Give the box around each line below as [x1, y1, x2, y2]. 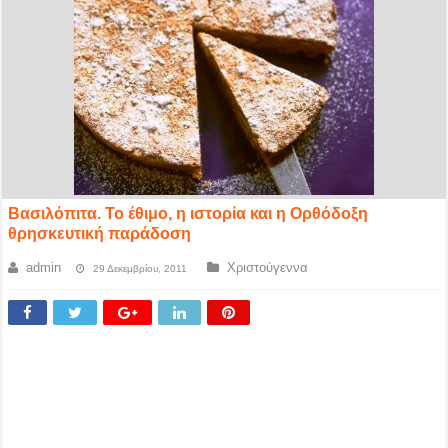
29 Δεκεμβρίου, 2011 [93, 263, 188, 274]
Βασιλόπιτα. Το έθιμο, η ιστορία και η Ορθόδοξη [8, 205, 369, 222]
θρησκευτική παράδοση [8, 225, 192, 242]
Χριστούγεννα [227, 260, 309, 275]
